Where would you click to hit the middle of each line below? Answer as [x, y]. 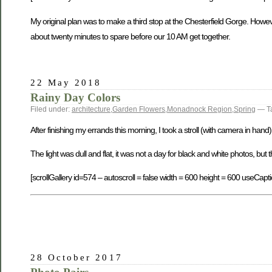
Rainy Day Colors [75, 98]
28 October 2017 [76, 257]
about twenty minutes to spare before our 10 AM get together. [130, 36]
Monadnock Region [199, 110]
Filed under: [51, 110]
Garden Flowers [139, 110]
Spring [245, 110]
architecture [91, 110]
